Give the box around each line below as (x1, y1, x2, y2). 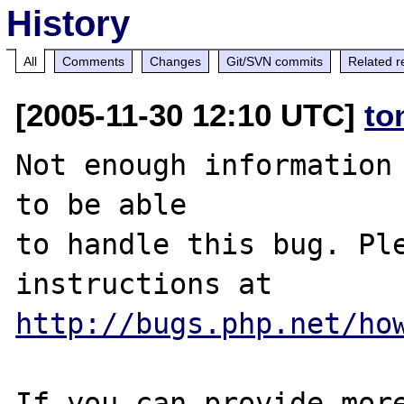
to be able (15, 188, 188, 221)
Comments (62, 53, 125, 69)
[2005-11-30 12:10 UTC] (15, 96, 365, 133)
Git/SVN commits (226, 53, 324, 69)
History (6, 3, 131, 43)
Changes (150, 53, 202, 69)
